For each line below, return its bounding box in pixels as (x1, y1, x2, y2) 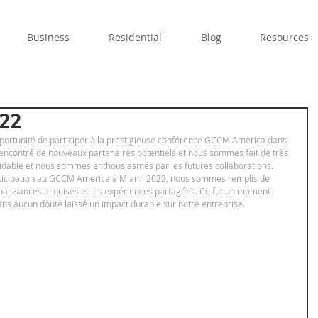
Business (27, 31, 70, 44)
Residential (109, 31, 162, 44)
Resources (260, 31, 309, 44)
